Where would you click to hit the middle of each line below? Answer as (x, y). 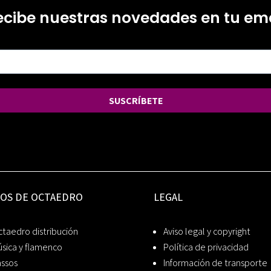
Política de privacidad (206, 247)
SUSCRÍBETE (135, 100)
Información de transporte (215, 263)
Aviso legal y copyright (207, 232)
